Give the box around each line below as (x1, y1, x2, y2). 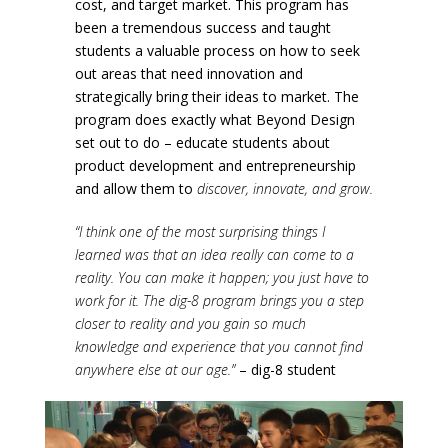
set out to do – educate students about (74, 133, 330, 153)
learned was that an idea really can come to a (74, 245, 354, 265)
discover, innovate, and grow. (196, 179, 373, 199)
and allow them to (74, 179, 197, 199)
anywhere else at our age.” (74, 360, 239, 380)
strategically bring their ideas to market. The (74, 87, 359, 107)
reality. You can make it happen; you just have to (74, 268, 369, 288)
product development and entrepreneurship (74, 156, 356, 176)
